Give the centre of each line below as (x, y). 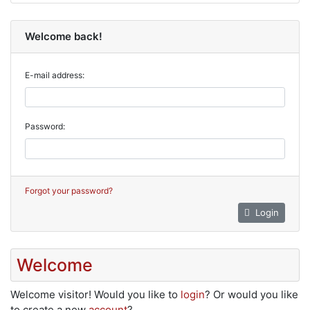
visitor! (75, 294)
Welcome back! (64, 36)
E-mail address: (55, 75)
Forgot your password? (69, 190)
